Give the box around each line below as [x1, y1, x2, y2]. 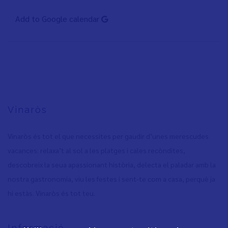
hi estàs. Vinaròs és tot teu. [8, 188, 95, 198]
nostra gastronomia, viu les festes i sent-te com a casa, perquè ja [8, 174, 215, 184]
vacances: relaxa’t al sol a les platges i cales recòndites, [8, 146, 185, 155]
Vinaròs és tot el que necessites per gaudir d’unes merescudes [8, 131, 209, 141]
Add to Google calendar [15, 13, 101, 24]
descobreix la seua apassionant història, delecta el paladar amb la [8, 160, 216, 169]
